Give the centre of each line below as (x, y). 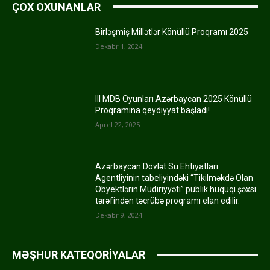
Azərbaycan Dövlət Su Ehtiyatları (157, 167)
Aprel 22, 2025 (118, 125)
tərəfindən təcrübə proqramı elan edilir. (168, 201)
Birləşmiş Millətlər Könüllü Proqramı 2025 (172, 32)
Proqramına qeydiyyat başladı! (153, 111)
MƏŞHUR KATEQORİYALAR (79, 255)
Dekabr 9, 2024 (119, 215)
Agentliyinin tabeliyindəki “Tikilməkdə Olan (174, 178)
